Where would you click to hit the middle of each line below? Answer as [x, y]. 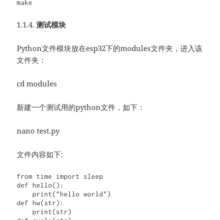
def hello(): [41, 185]
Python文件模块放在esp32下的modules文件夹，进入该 [110, 48]
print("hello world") [25, 194]
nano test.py [38, 131]
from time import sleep [60, 177]
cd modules [37, 84]
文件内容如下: [40, 154]
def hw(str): [41, 203]
